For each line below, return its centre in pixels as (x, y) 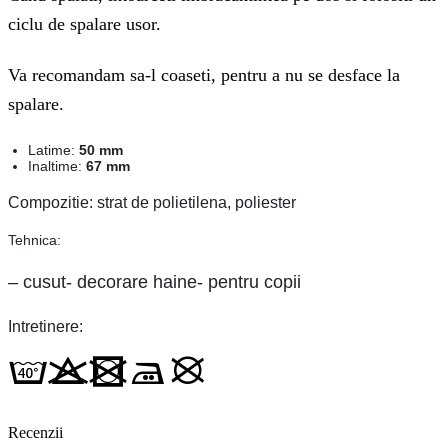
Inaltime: (55, 166)
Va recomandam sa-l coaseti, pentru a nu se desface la (204, 75)
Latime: (51, 150)
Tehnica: (34, 240)
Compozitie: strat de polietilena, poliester (152, 203)
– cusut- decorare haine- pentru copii (154, 281)
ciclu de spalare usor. (84, 23)
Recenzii (35, 433)
